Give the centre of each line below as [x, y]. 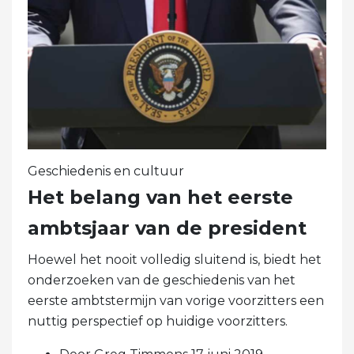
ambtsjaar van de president [167, 228]
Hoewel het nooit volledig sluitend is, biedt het [175, 259]
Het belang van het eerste [160, 197]
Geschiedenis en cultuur [106, 171]
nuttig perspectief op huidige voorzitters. [158, 321]
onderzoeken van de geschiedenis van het [162, 280]
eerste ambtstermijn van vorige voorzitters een [176, 300]
